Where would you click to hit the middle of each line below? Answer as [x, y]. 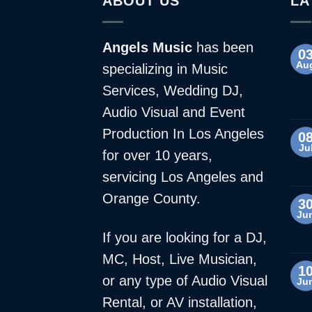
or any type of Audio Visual [185, 281]
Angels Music [147, 47]
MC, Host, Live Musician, [180, 259]
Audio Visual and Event [174, 112]
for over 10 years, [157, 155]
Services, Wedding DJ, [173, 90]
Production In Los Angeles [183, 133]
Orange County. [151, 198]
